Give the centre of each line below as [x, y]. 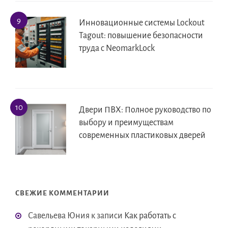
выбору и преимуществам [126, 123]
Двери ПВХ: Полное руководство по [145, 110]
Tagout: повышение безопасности [141, 36]
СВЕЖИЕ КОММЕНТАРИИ [62, 193]
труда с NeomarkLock [117, 49]
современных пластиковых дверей [142, 136]
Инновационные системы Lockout [142, 23]
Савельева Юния [59, 216]
